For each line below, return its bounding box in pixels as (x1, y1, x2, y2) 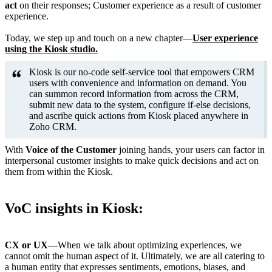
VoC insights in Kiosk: (5, 200, 143, 217)
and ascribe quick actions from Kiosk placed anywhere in (29, 110, 248, 121)
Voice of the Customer (25, 144, 117, 155)
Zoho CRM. (29, 121, 79, 132)
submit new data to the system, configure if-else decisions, (29, 100, 251, 110)
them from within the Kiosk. (5, 166, 113, 177)
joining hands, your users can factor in (117, 144, 265, 155)
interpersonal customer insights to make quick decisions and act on (5, 155, 259, 166)
